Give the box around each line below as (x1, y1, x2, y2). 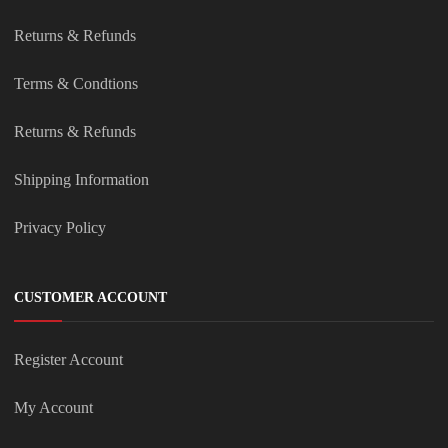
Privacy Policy (14, 219, 106, 237)
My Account (14, 399, 93, 417)
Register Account (14, 351, 123, 369)
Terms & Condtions (14, 75, 138, 93)
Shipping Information (14, 171, 149, 189)
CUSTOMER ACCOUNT (14, 290, 167, 306)
